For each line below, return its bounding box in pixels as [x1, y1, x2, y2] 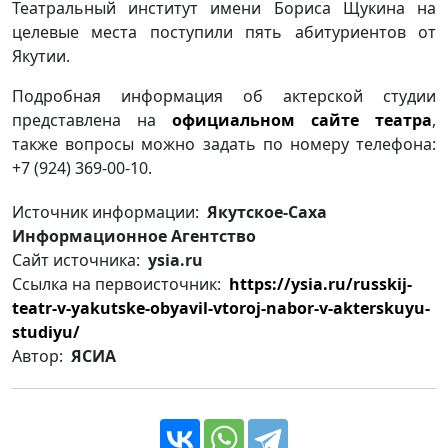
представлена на [12, 108, 172, 131]
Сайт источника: [12, 248, 144, 271]
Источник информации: [12, 200, 203, 223]
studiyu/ [12, 320, 80, 343]
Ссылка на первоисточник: [12, 272, 225, 295]
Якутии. [12, 44, 70, 67]
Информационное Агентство [12, 224, 256, 247]
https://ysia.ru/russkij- [229, 272, 412, 295]
